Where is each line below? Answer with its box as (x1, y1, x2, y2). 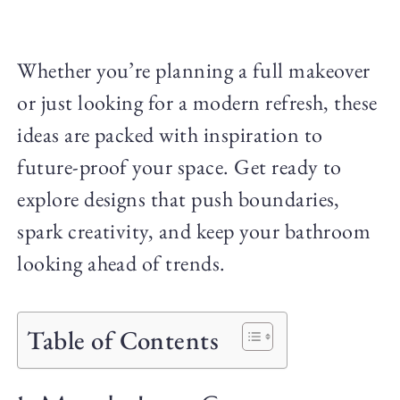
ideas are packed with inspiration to (17, 121, 323, 149)
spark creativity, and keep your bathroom (17, 217, 371, 246)
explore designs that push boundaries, (17, 185, 340, 213)
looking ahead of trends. (17, 249, 226, 278)
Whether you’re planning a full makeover (17, 56, 371, 85)
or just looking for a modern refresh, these (17, 88, 378, 117)
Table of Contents (27, 322, 220, 357)
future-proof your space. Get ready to (17, 153, 342, 181)
